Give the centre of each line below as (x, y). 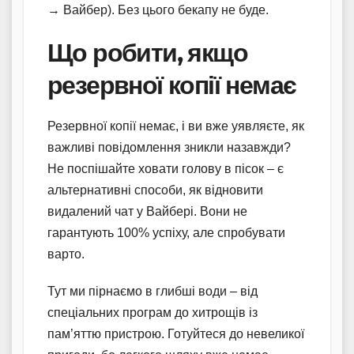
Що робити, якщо (147, 53)
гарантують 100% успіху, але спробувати (166, 233)
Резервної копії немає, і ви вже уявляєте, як (176, 126)
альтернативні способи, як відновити (155, 190)
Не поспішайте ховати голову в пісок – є (166, 169)
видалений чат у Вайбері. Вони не (147, 212)
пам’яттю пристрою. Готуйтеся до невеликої (176, 334)
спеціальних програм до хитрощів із (153, 313)
